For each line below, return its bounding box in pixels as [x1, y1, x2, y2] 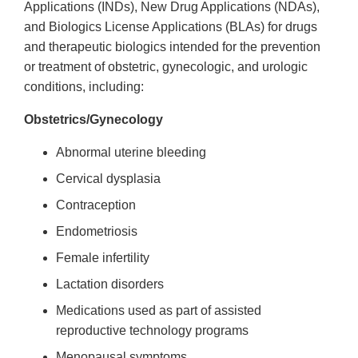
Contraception [56, 198, 136, 213]
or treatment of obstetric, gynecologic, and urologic [24, 60, 308, 74]
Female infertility [56, 251, 149, 265]
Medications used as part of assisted [56, 304, 261, 318]
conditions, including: [24, 80, 144, 94]
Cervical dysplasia [56, 172, 161, 186]
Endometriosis [56, 225, 137, 239]
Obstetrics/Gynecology [24, 113, 163, 127]
